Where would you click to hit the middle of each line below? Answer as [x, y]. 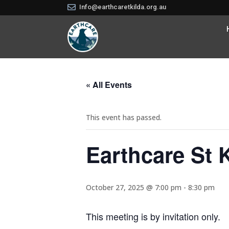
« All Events [109, 85]
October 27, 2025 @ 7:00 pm [134, 187]
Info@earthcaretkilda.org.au [123, 7]
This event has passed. [124, 117]
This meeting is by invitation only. [153, 216]
